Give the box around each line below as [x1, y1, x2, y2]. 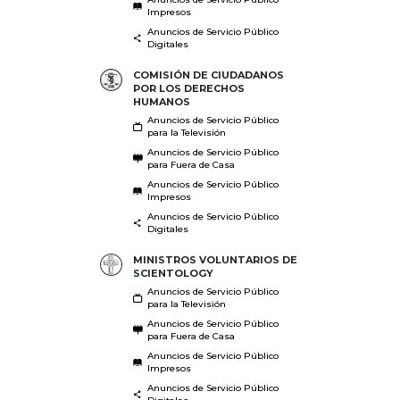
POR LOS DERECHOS [132, 81, 245, 95]
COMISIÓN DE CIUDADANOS [132, 68, 284, 81]
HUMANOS [132, 95, 190, 108]
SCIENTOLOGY [132, 266, 213, 279]
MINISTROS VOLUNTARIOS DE [132, 253, 297, 266]
